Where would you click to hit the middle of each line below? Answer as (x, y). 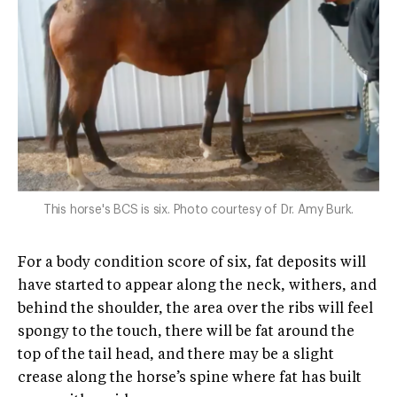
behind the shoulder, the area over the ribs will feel (195, 309)
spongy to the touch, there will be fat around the (186, 332)
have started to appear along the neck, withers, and (197, 286)
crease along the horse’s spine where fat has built (190, 378)
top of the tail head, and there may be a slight (176, 355)
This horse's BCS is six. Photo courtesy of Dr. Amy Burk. (198, 210)
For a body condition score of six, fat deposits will (192, 263)
